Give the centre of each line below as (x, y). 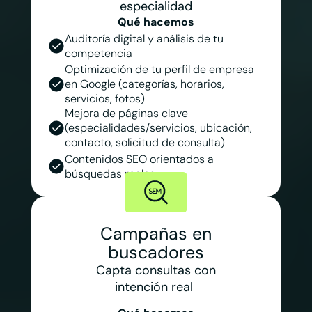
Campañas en (156, 233)
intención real (156, 287)
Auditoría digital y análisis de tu (144, 38)
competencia (100, 53)
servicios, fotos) (106, 99)
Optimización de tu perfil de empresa (159, 70)
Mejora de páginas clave (126, 114)
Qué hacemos (156, 22)
